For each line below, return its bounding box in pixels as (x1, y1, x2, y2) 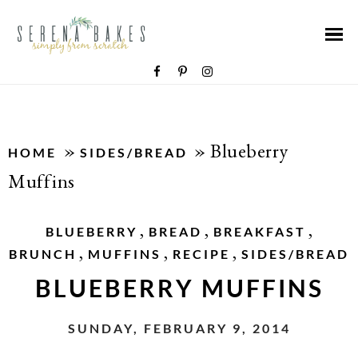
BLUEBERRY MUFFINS (34, 273, 324, 302)
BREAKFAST (213, 224, 306, 239)
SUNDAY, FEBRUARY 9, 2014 (67, 320, 291, 336)
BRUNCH (9, 246, 77, 261)
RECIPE (173, 246, 230, 261)
